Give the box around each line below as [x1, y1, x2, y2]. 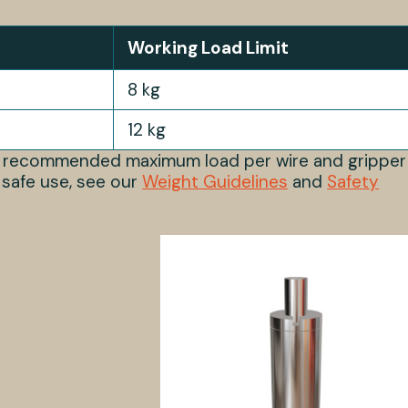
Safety [327, 170, 380, 194]
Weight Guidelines [142, 170, 289, 194]
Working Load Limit [127, 36, 290, 60]
